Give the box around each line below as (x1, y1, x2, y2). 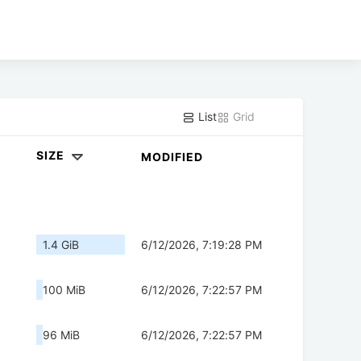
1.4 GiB (43, 238, 79, 252)
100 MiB (43, 283, 85, 297)
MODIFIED (141, 150, 203, 164)
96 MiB (43, 328, 80, 342)
